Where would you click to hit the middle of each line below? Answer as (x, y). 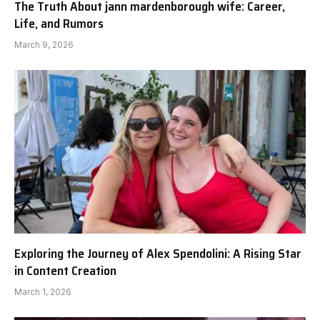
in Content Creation (65, 271)
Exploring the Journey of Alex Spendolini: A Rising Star (158, 254)
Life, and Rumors (59, 23)
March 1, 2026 (43, 292)
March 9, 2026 (44, 44)
